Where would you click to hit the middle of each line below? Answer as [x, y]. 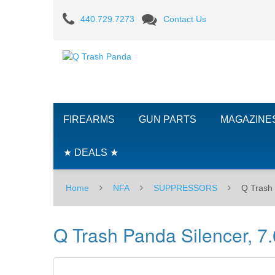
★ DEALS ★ [91, 153]
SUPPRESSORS [185, 188]
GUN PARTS [168, 119]
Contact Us [185, 19]
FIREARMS [89, 119]
